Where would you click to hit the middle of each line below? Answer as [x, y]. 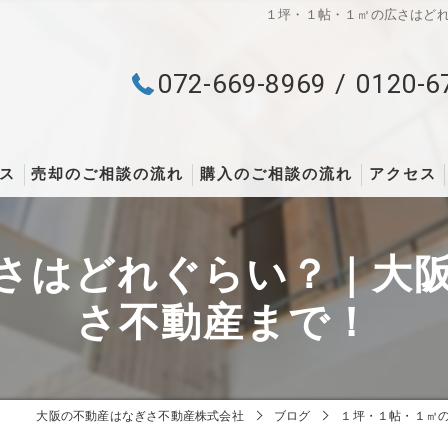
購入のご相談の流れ [277, 174]
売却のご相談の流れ [108, 174]
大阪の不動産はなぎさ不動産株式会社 [140, 416]
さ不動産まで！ [224, 322]
